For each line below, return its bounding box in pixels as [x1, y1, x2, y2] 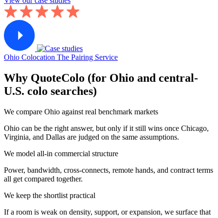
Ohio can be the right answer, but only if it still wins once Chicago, [4, 124, 209, 133]
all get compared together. [4, 175, 83, 183]
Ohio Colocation [4, 53, 55, 62]
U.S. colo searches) [4, 85, 97, 98]
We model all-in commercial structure [4, 149, 118, 158]
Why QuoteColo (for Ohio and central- [4, 72, 198, 85]
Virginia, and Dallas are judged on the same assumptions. [4, 133, 179, 142]
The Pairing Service [57, 53, 118, 62]
